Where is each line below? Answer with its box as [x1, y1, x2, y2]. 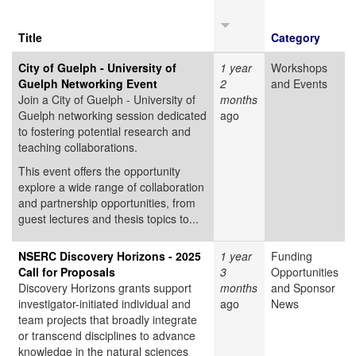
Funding [271, 248, 312, 265]
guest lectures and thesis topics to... [18, 211, 199, 227]
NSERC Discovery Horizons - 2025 [18, 248, 201, 265]
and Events [271, 75, 327, 92]
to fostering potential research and [18, 123, 191, 140]
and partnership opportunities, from [18, 195, 195, 211]
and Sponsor [271, 280, 335, 296]
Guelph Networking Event [18, 75, 157, 92]
